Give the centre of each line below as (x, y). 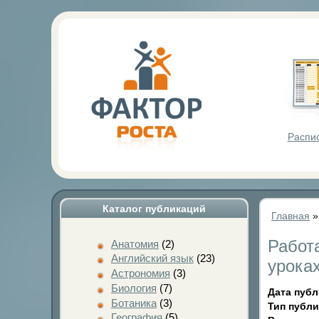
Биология (134, 288)
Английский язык (152, 258)
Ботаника (134, 303)
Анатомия (135, 244)
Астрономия (140, 273)
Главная (291, 216)
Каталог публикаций (154, 209)
